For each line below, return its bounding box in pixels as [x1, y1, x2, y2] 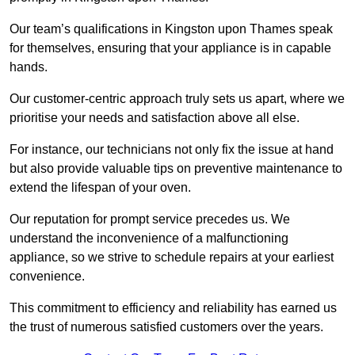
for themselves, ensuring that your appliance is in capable [10, 41, 331, 55]
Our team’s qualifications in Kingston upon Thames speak [10, 22, 333, 36]
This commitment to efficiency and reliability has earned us [10, 301, 337, 315]
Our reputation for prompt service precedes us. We [10, 212, 290, 227]
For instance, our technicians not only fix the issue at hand [10, 143, 334, 157]
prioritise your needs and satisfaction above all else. [10, 111, 303, 125]
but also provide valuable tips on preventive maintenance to [10, 162, 342, 176]
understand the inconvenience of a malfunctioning [10, 231, 288, 246]
